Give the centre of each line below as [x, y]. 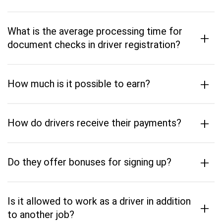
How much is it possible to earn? [79, 84]
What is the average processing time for [95, 31]
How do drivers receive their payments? [94, 123]
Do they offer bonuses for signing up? [89, 162]
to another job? [41, 215]
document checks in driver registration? [94, 45]
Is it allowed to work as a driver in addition [99, 201]
